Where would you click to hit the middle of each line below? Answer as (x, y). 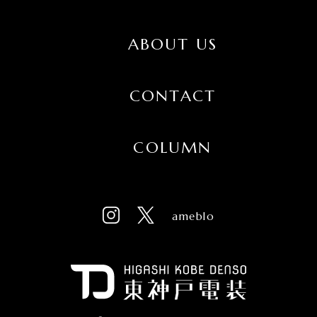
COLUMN (173, 147)
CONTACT (173, 96)
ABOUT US (173, 44)
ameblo (193, 216)
